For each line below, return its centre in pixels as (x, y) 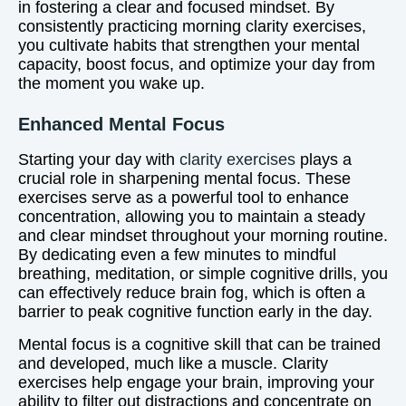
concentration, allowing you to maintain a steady (192, 217)
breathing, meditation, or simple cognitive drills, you (203, 274)
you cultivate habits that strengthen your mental (189, 45)
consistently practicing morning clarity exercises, (192, 26)
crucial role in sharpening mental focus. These (184, 179)
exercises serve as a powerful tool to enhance (184, 198)
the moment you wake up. (111, 83)
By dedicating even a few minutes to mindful (177, 255)
